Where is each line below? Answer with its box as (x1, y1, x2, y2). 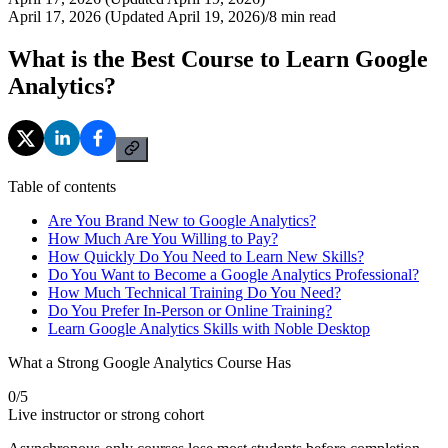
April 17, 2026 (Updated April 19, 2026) (8, 7, 265, 25)
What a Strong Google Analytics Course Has (8, 353, 291, 371)
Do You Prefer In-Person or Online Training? (48, 301, 332, 319)
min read (277, 7, 336, 25)
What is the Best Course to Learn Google (8, 45, 428, 72)
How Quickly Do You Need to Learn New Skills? (48, 247, 364, 265)
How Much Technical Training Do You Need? (48, 283, 341, 301)
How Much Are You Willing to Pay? (48, 229, 278, 247)
